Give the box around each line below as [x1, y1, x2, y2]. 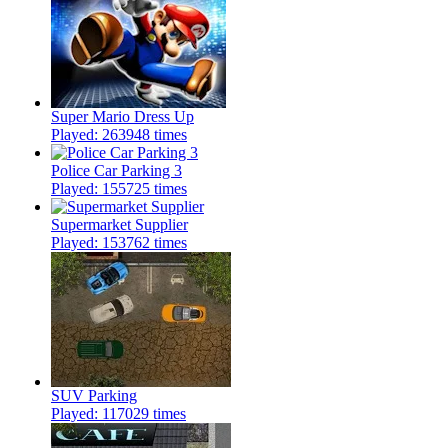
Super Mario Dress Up [51, 108, 194, 126]
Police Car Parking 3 [51, 162, 182, 180]
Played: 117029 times [51, 405, 186, 423]
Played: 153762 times [51, 234, 187, 252]
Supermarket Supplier [51, 216, 188, 234]
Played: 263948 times [51, 126, 187, 144]
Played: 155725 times [51, 180, 187, 198]
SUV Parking [51, 387, 137, 405]
